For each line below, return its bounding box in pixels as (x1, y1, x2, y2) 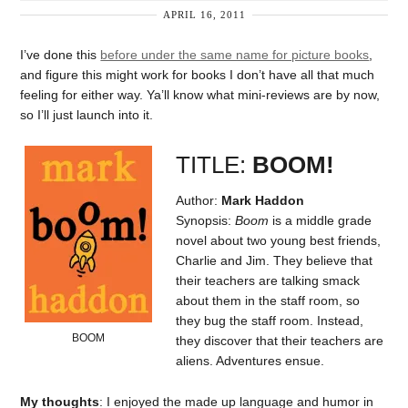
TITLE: (176, 150, 253, 178)
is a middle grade (269, 212, 372, 228)
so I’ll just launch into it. (20, 107, 154, 122)
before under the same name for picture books (100, 47, 370, 62)
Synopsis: (176, 212, 236, 228)
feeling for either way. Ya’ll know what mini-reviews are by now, (20, 87, 381, 102)
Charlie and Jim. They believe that (176, 252, 373, 268)
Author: (176, 192, 222, 208)
